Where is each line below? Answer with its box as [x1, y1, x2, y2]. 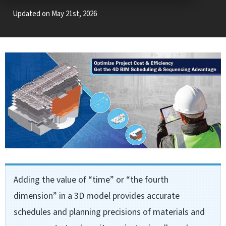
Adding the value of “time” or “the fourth [14, 174, 168, 187]
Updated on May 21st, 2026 [13, 9, 97, 19]
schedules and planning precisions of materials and [14, 206, 205, 219]
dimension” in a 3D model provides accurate [14, 190, 180, 203]
